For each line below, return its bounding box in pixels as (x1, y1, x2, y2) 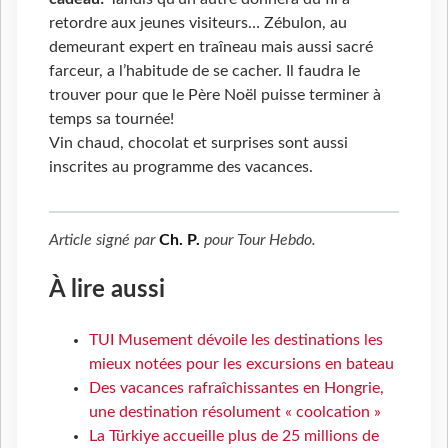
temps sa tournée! (49, 111, 174, 128)
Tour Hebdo (237, 232, 312, 249)
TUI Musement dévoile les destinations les (89, 332, 383, 349)
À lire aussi (49, 278, 165, 303)
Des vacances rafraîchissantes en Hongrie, (89, 380, 384, 397)
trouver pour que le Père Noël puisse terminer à (49, 87, 381, 104)
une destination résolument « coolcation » (89, 404, 381, 421)
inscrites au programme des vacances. (49, 159, 313, 176)
